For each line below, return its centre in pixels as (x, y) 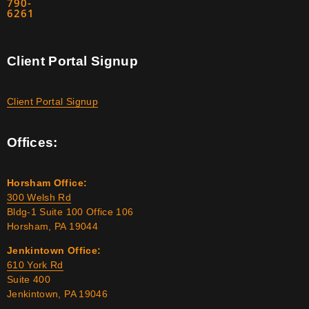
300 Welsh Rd (39, 197)
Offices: (32, 142)
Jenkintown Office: (54, 250)
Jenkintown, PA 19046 (57, 293)
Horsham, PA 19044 (52, 226)
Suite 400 (29, 279)
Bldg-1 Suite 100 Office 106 (70, 211)
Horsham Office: (47, 182)
